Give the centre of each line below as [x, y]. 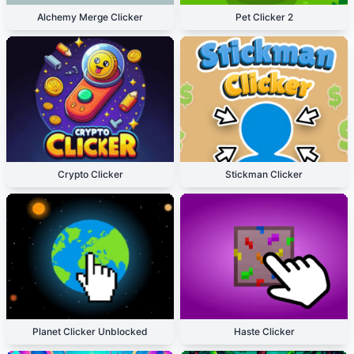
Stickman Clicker [264, 174]
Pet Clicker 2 [264, 17]
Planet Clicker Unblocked [90, 331]
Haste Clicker [264, 331]
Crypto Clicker [90, 174]
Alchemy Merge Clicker [90, 17]
